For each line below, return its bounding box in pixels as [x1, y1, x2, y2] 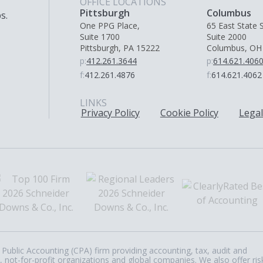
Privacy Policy [80, 106, 140, 120]
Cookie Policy [160, 106, 218, 120]
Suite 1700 [80, 31, 120, 43]
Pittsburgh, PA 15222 [80, 42, 160, 54]
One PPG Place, [80, 20, 140, 32]
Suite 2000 [206, 31, 247, 43]
